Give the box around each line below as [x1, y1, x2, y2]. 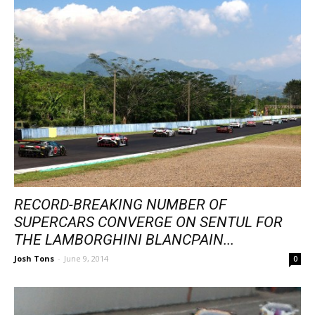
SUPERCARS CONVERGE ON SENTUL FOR [14, 213, 283, 231]
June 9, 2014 [64, 252, 108, 264]
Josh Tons [14, 252, 54, 264]
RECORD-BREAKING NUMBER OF [14, 195, 226, 213]
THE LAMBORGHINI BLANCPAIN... [14, 231, 234, 248]
